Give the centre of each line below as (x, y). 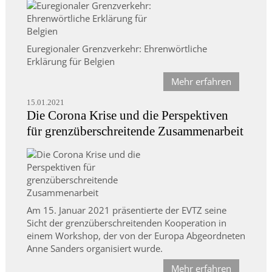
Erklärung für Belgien (70, 62)
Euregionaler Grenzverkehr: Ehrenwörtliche (117, 49)
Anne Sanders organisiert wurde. (94, 249)
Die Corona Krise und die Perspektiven (127, 116)
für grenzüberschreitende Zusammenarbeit (135, 131)
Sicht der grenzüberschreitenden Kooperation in (126, 223)
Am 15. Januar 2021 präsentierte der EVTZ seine (126, 210)
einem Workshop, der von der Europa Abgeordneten (136, 236)
